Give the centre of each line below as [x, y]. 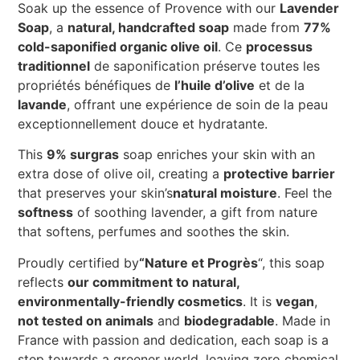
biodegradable [230, 320]
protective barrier [280, 174]
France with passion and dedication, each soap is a [174, 340]
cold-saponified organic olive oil [118, 47]
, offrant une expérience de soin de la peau [198, 105]
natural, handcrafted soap [149, 28]
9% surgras [83, 155]
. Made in [303, 320]
